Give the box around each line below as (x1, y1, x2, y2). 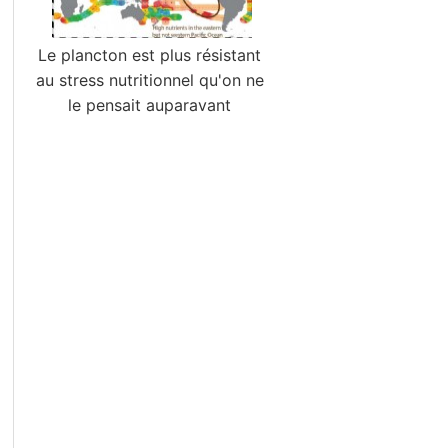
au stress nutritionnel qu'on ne (35, 70, 264, 90)
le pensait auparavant (68, 95, 232, 115)
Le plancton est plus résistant (38, 45, 262, 65)
